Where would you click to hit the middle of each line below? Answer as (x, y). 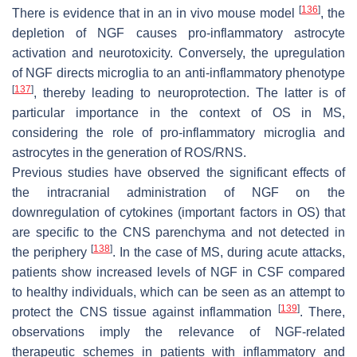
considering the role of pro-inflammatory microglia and (178, 133)
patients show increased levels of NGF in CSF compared (178, 273)
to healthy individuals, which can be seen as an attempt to (178, 292)
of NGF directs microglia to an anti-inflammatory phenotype (178, 73)
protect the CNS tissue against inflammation (145, 312)
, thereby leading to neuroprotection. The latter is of (189, 93)
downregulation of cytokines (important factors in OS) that (178, 213)
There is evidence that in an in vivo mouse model (155, 14)
